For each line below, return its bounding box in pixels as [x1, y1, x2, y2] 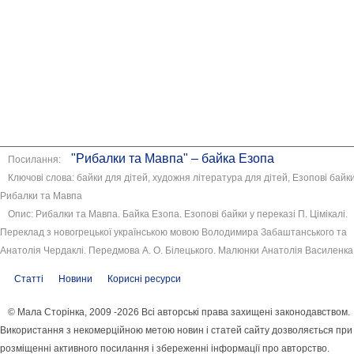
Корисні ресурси [107, 273, 181, 285]
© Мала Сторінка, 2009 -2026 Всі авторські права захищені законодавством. [8, 307, 350, 318]
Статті [14, 273, 43, 285]
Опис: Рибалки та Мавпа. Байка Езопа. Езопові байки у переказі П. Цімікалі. [8, 209, 348, 220]
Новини [58, 273, 92, 285]
